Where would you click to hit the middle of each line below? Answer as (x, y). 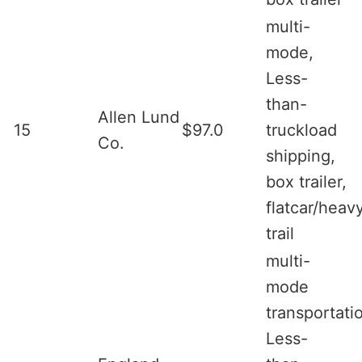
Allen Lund (139, 117)
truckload (301, 130)
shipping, (301, 156)
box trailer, (306, 181)
